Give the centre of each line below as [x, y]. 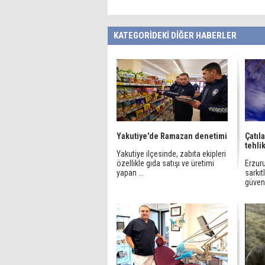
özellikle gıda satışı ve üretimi [165, 163]
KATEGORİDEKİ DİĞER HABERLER [175, 35]
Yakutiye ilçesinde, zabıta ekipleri [171, 154]
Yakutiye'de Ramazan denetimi [172, 136]
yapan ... [130, 173]
